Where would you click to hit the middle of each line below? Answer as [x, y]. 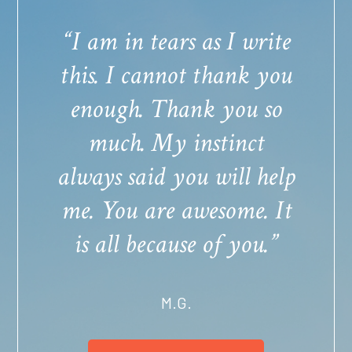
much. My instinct [176, 143]
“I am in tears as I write [176, 41]
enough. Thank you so [176, 109]
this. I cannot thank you [176, 75]
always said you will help [176, 176]
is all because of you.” [176, 244]
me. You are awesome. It [176, 210]
